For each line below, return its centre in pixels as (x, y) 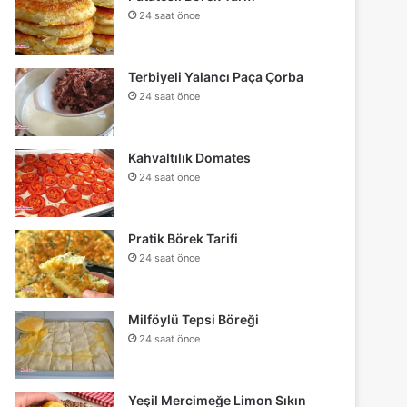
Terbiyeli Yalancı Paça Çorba (216, 76)
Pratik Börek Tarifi (184, 238)
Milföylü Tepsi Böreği (194, 319)
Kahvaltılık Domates (190, 157)
